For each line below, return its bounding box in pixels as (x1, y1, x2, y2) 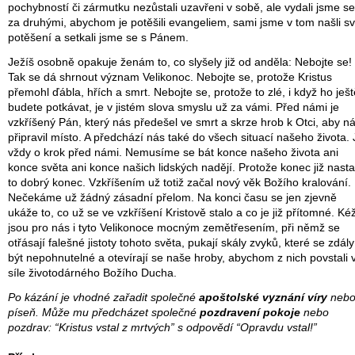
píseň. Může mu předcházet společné (8, 307, 200, 319)
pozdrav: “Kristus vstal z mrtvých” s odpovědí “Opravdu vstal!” (8, 322, 317, 334)
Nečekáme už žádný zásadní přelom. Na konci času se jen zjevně (8, 192, 337, 204)
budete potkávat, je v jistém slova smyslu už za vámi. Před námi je (8, 101, 339, 114)
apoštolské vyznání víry (199, 292, 327, 304)
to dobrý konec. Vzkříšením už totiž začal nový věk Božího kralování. (8, 177, 351, 189)
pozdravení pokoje (200, 307, 300, 319)
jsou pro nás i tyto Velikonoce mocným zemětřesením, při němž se (8, 222, 340, 235)
